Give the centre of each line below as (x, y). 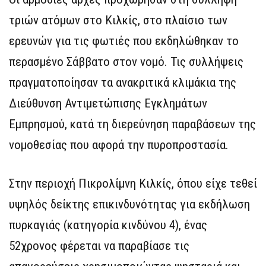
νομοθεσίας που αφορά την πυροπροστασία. (119, 145)
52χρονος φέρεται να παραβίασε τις (99, 246)
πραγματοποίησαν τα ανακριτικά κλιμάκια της (123, 82)
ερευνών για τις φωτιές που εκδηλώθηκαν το (124, 41)
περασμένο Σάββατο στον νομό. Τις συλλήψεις (126, 61)
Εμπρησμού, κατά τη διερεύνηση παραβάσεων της (132, 124)
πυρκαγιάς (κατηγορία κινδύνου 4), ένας (108, 225)
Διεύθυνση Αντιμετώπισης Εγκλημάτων (108, 103)
